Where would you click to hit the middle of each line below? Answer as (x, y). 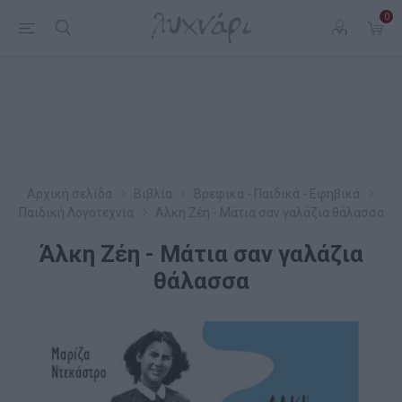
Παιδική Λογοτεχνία (76, 213)
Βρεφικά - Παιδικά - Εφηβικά (276, 194)
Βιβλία (153, 194)
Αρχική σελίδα (69, 194)
